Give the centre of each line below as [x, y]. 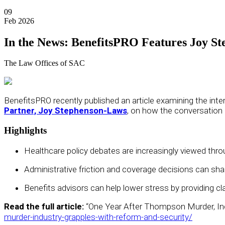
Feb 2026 [19, 21]
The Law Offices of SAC [44, 63]
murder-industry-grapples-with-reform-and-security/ [98, 217]
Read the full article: [44, 206]
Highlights [25, 131]
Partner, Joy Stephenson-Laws [66, 111]
